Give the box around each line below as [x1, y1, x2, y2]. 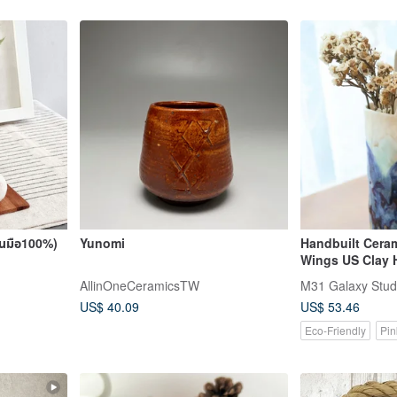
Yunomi [79, 233, 125, 252]
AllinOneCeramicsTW [79, 276, 199, 294]
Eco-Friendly [305, 323, 366, 339]
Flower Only [300, 267, 373, 285]
